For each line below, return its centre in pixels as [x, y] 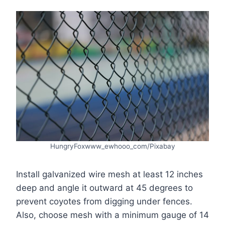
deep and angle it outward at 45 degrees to [104, 188]
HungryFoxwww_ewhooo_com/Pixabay [113, 146]
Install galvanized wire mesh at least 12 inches [109, 175]
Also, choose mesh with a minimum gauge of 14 [113, 215]
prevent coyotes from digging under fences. [104, 202]
